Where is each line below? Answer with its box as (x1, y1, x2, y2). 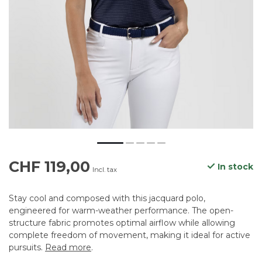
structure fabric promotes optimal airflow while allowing (9, 218, 235, 229)
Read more (45, 242, 91, 253)
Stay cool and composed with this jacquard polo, (9, 193, 205, 204)
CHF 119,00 (9, 158, 90, 176)
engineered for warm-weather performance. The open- (9, 205, 233, 216)
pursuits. (9, 242, 45, 253)
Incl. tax (92, 166, 117, 174)
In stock (215, 161, 253, 173)
